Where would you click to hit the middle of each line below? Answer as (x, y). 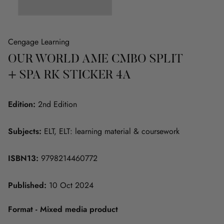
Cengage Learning (39, 41)
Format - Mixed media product (63, 209)
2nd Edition (56, 104)
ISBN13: (23, 158)
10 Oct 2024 (70, 185)
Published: (27, 185)
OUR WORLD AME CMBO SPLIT (95, 59)
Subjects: (25, 131)
